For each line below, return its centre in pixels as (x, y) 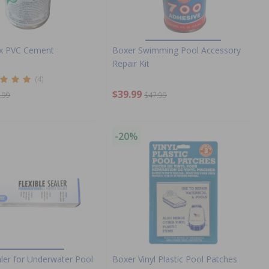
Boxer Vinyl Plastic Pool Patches (175, 259)
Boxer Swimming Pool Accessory (177, 50)
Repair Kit (131, 63)
